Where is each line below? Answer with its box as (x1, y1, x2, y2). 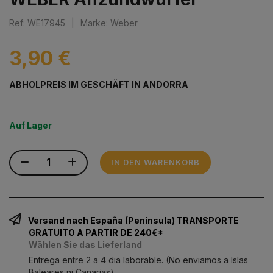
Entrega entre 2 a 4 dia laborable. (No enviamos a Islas (29, 254, 248, 265)
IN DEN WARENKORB (111, 157, 200, 167)
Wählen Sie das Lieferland (29, 239, 142, 250)
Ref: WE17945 (9, 17, 65, 28)
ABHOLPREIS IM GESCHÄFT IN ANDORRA (9, 79, 188, 90)
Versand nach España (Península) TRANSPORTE (26, 214, 239, 225)
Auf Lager (9, 119, 52, 130)
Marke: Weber (80, 17, 138, 28)
